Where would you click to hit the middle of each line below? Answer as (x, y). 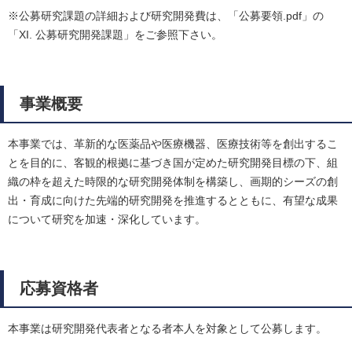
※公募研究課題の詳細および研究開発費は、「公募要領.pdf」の (166, 16)
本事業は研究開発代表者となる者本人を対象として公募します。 (167, 329)
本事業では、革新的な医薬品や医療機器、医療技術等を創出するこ (173, 144)
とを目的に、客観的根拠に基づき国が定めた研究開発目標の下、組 (173, 163)
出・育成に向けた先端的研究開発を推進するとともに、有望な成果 (173, 201)
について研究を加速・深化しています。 (107, 220)
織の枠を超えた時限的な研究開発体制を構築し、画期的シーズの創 (173, 182)
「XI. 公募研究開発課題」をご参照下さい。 (115, 35)
